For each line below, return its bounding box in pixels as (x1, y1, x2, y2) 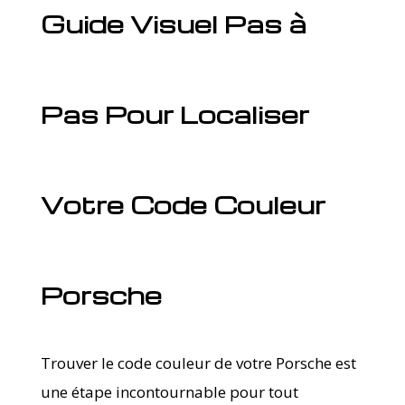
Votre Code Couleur (40, 187, 325, 221)
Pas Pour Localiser (40, 97, 309, 130)
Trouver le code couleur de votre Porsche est (40, 352, 356, 373)
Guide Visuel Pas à (40, 6, 306, 40)
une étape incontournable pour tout (40, 381, 298, 402)
